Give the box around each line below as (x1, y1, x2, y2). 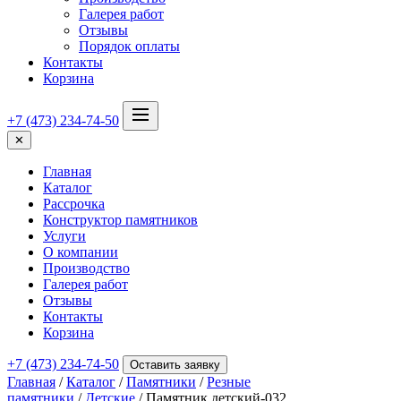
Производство (43, 260, 130, 276)
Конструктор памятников (43, 212, 198, 227)
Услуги (43, 228, 86, 243)
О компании (43, 244, 118, 260)
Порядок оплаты (79, 38, 180, 54)
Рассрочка (43, 196, 105, 211)
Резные (207, 374, 251, 389)
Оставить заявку (130, 358, 220, 371)
